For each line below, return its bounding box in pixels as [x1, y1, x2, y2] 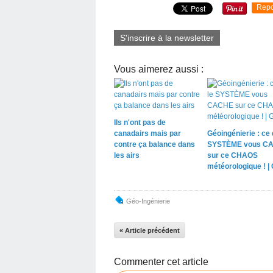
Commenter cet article [114, 257, 208, 267]
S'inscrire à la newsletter [120, 33, 214, 43]
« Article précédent [119, 227, 180, 234]
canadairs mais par [114, 129, 181, 138]
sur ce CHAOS [207, 151, 258, 160]
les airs [114, 151, 140, 160]
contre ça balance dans [114, 140, 195, 149]
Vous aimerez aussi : [114, 64, 204, 74]
